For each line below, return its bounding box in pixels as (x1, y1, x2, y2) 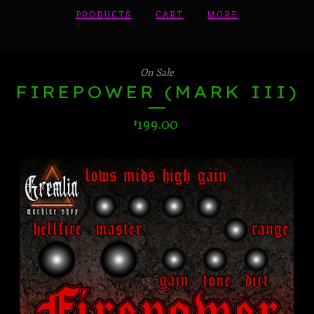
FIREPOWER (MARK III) (15, 81, 299, 103)
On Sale (140, 67, 174, 79)
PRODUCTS (76, 10, 132, 21)
